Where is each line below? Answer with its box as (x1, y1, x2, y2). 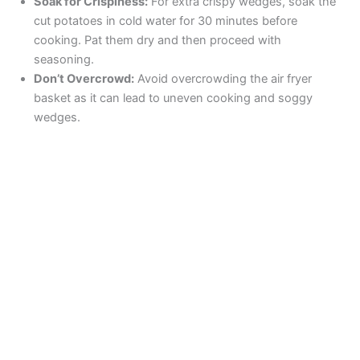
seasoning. (34, 51, 95, 67)
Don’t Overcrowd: (34, 71, 135, 86)
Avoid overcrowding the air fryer (134, 71, 313, 86)
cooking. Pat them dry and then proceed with (34, 32, 282, 47)
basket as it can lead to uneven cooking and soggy (34, 90, 313, 105)
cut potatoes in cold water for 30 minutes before (34, 13, 298, 28)
